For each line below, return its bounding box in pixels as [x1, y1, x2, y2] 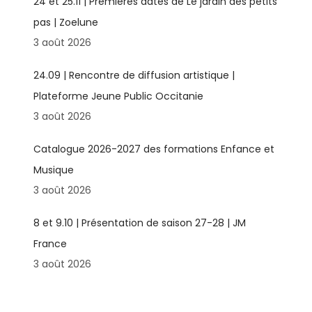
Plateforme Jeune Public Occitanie [33, 89, 203, 103]
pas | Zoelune [33, 15, 98, 29]
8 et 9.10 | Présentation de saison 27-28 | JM [33, 216, 246, 230]
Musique [33, 163, 74, 177]
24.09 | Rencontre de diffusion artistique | [33, 68, 235, 82]
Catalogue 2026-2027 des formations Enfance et [33, 142, 274, 156]
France [33, 237, 67, 251]
